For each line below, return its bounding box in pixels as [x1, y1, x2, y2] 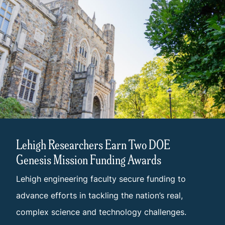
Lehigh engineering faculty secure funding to [16, 173, 186, 185]
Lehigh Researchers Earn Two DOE [16, 135, 170, 153]
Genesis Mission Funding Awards [16, 150, 161, 168]
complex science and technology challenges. [16, 206, 186, 218]
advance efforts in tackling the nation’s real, [16, 190, 183, 201]
